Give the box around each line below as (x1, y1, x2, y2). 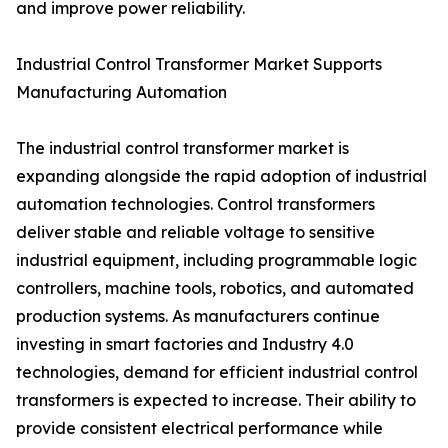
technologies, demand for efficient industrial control (16, 362, 418, 383)
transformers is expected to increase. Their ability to (16, 390, 416, 411)
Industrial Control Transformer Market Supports (16, 54, 382, 75)
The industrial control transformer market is (16, 138, 349, 159)
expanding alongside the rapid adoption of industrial (16, 166, 427, 187)
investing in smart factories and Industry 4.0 (16, 334, 354, 355)
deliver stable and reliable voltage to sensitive (16, 222, 375, 243)
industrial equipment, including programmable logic (16, 250, 417, 271)
